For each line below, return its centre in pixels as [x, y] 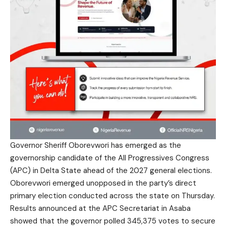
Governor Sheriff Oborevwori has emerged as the [96, 146]
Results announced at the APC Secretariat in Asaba [100, 209]
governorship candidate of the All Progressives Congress [110, 158]
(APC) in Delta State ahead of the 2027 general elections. [111, 171]
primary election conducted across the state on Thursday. [112, 196]
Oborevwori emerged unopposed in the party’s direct [103, 183]
